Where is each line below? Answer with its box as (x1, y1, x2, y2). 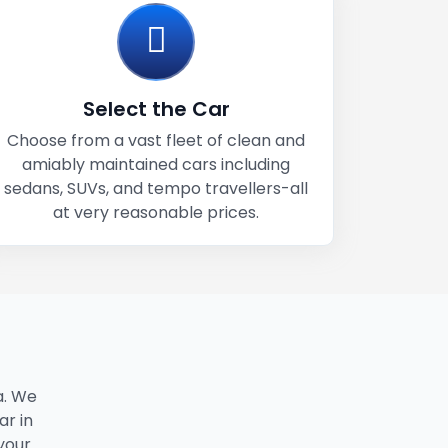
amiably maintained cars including (22, 153, 290, 176)
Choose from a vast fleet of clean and (7, 129, 305, 152)
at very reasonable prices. (53, 201, 259, 224)
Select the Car (82, 95, 230, 123)
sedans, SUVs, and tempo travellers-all (4, 177, 308, 200)
